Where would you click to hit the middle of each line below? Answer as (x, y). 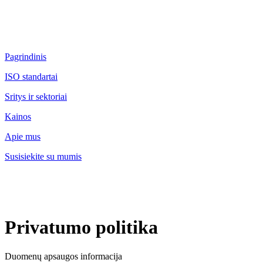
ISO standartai (31, 77)
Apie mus (23, 136)
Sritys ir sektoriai (36, 97)
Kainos (18, 117)
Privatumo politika (81, 227)
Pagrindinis (26, 57)
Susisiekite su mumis (43, 156)
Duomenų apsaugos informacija (63, 256)
